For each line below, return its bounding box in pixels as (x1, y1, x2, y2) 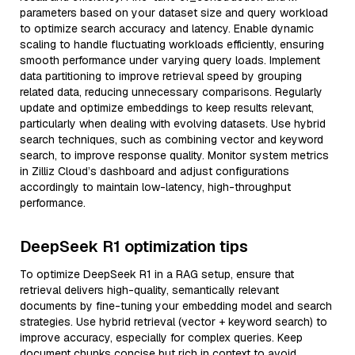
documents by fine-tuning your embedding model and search (20, 299, 332, 313)
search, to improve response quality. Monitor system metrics (20, 148, 329, 162)
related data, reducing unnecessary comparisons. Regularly (20, 85, 323, 99)
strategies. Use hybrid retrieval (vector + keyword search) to (20, 315, 327, 329)
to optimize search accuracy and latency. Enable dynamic (20, 21, 314, 36)
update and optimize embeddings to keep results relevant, (20, 101, 314, 115)
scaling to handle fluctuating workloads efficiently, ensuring (20, 37, 324, 52)
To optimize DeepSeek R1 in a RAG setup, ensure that (20, 267, 294, 281)
